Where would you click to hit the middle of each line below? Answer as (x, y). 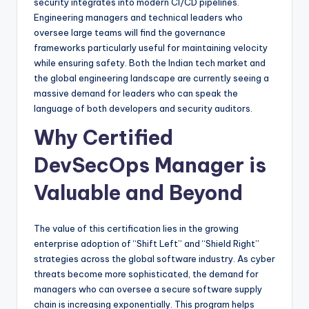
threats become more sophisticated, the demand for (146, 274)
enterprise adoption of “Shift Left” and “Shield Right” (147, 244)
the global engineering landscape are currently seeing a (151, 78)
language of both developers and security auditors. (143, 109)
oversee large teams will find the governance (130, 33)
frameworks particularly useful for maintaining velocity (151, 48)
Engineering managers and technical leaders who (138, 18)
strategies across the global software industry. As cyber (154, 259)
